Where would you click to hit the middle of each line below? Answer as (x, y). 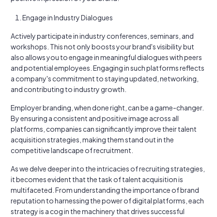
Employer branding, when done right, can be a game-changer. (107, 108)
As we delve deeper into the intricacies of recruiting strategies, (108, 169)
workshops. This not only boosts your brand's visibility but (102, 46)
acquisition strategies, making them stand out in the (92, 139)
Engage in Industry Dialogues (68, 17)
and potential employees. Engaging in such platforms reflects (108, 68)
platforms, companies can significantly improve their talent (104, 129)
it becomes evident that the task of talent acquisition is (97, 179)
